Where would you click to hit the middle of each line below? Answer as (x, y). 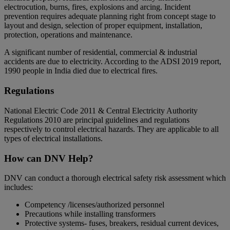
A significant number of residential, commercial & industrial (101, 52)
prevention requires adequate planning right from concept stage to (110, 16)
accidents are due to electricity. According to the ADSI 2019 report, (113, 62)
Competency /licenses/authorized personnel (94, 205)
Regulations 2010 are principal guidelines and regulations (97, 120)
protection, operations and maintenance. (69, 35)
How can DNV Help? (49, 158)
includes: (18, 187)
